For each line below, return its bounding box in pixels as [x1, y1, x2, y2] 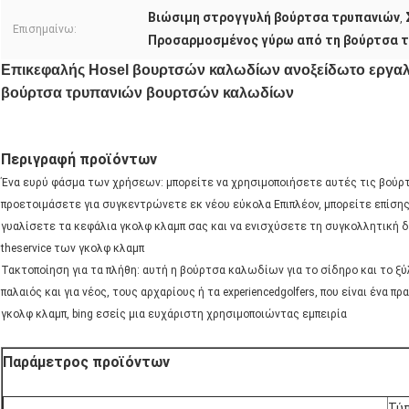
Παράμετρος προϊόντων [3, 353, 170, 372]
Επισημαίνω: [13, 23, 77, 37]
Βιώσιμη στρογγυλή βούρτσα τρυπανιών [148, 10, 400, 26]
